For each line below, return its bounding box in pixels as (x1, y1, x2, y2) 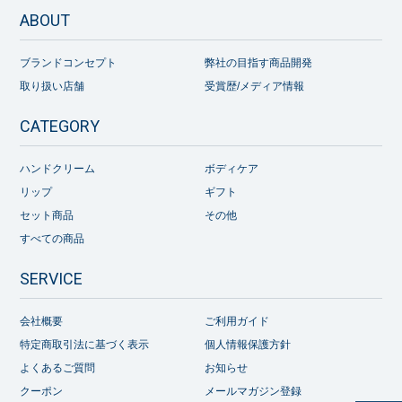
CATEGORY (20, 116, 100, 135)
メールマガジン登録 (205, 384, 302, 398)
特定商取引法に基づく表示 (20, 337, 150, 351)
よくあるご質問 (20, 361, 96, 374)
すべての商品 (20, 232, 85, 245)
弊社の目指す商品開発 (205, 56, 313, 69)
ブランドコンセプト (20, 56, 118, 69)
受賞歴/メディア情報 (205, 79, 305, 92)
